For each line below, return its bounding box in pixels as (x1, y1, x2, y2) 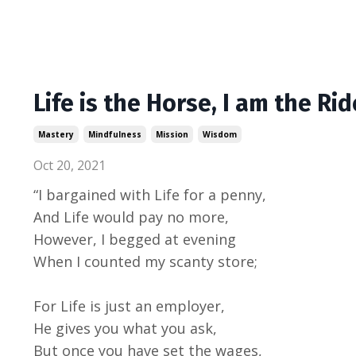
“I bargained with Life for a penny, (33, 184, 266, 204)
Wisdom (203, 128, 237, 140)
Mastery (38, 128, 74, 140)
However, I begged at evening (33, 229, 236, 249)
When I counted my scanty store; (33, 251, 257, 271)
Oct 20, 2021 (33, 156, 106, 174)
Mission (156, 128, 188, 140)
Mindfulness (88, 128, 141, 140)
